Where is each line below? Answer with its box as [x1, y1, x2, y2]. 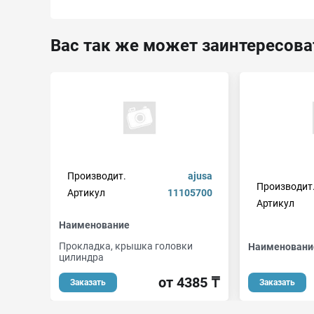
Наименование [59, 219, 130, 231]
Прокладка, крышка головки [59, 240, 193, 252]
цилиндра [59, 252, 104, 263]
